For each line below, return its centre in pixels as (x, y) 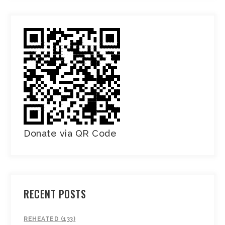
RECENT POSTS (55, 194)
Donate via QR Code (70, 134)
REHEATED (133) (50, 219)
